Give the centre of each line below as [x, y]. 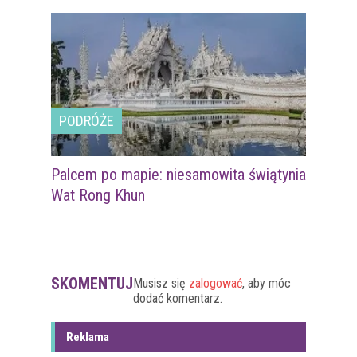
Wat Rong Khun [98, 196]
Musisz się [161, 284]
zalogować [216, 284]
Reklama [88, 337]
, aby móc [267, 284]
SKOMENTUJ [92, 284]
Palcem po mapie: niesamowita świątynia [178, 175]
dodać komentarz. [178, 299]
